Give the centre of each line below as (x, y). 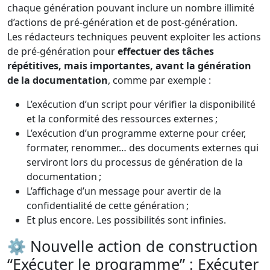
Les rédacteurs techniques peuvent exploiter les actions (134, 37)
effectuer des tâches (166, 52)
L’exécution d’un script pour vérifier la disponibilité (141, 105)
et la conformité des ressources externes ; (122, 119)
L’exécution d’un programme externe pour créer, (136, 133)
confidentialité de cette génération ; (108, 206)
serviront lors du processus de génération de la (135, 162)
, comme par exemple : (159, 80)
